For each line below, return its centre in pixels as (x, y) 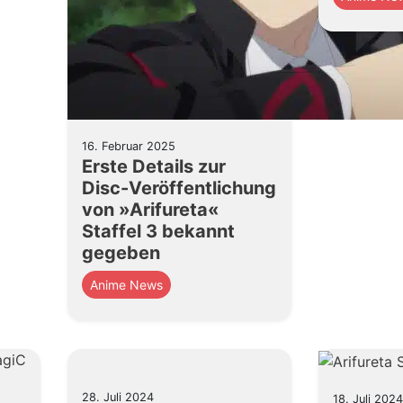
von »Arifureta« (150, 210)
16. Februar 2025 (128, 146)
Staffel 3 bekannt (158, 231)
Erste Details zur (153, 166)
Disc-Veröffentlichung (179, 188)
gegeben (121, 253)
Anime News (126, 285)
